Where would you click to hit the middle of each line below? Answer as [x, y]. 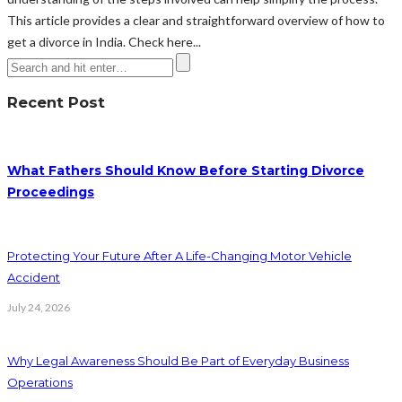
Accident [34, 277]
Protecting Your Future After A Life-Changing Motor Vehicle [179, 255]
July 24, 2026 [39, 308]
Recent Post [56, 103]
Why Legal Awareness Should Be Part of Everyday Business [178, 361]
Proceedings [51, 192]
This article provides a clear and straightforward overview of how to [196, 20]
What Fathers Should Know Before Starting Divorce [186, 171]
